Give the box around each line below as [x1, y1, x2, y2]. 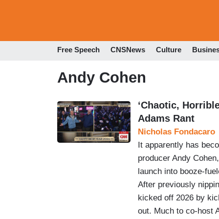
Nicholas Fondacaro [138, 127, 215, 136]
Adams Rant [138, 112, 195, 124]
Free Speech [57, 45, 100, 54]
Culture [156, 45, 181, 54]
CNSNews [110, 45, 145, 54]
